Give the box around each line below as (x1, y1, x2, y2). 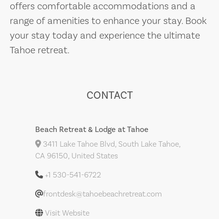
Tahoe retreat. (10, 44, 69, 57)
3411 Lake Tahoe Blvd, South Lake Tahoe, (41, 139, 180, 149)
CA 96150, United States (35, 151, 118, 161)
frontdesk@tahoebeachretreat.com (43, 189, 162, 199)
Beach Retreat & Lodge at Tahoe (35, 125, 149, 134)
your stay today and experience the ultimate (10, 29, 200, 42)
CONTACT (86, 88, 133, 102)
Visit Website (45, 208, 89, 218)
